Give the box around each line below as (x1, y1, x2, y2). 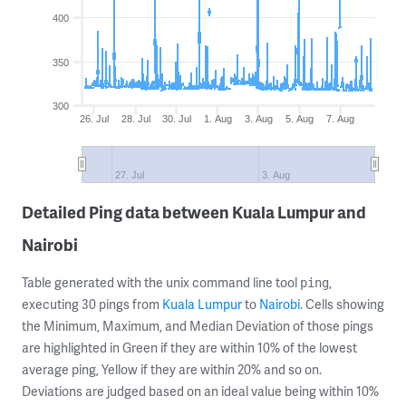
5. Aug (285, 113, 314, 124)
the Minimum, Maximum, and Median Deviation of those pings (22, 317, 373, 334)
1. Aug (203, 113, 232, 124)
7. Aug (326, 113, 355, 124)
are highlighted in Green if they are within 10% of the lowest (22, 339, 357, 356)
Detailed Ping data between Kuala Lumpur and (22, 200, 366, 223)
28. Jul (121, 113, 150, 124)
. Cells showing (300, 295, 384, 313)
